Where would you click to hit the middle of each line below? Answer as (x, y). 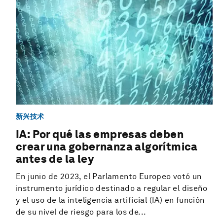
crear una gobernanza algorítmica (107, 147)
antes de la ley (55, 159)
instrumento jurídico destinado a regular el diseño (111, 188)
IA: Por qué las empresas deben (100, 134)
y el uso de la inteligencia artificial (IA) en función (110, 200)
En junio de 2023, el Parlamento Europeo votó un (109, 177)
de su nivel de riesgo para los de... (81, 212)
